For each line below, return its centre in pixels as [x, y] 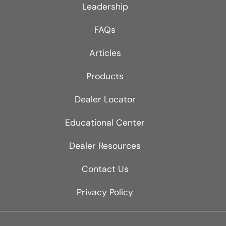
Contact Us [105, 169]
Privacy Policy [105, 192]
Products [105, 76]
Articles [105, 53]
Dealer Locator [105, 99]
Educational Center [105, 122]
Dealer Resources [105, 146]
